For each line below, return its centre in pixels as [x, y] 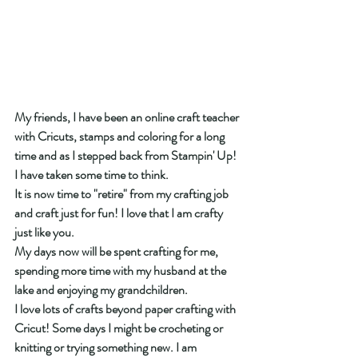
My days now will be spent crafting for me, [117, 251]
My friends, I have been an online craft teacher [128, 117]
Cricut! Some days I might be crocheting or [120, 328]
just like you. [44, 232]
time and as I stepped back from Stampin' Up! [127, 155]
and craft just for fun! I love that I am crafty [120, 213]
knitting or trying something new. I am [107, 347]
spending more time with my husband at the [121, 270]
